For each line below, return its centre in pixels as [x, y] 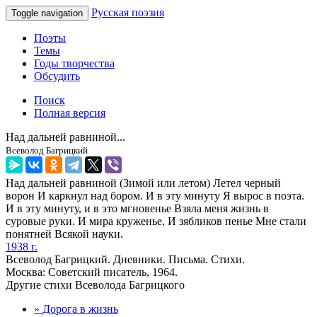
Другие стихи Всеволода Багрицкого [95, 285]
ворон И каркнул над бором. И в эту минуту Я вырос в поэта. [155, 196]
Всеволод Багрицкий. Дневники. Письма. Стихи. [125, 259]
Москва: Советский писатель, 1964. [92, 272]
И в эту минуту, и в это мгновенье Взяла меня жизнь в [137, 208]
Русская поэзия [128, 12]
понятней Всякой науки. [64, 234]
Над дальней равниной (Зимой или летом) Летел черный [143, 183]
